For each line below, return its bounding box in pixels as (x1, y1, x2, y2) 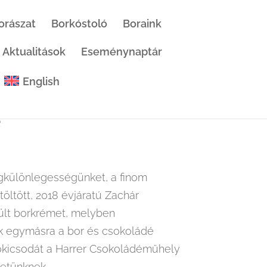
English (22, 75, 60, 88)
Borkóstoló (51, 17, 108, 30)
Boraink (123, 17, 162, 30)
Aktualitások (2, 45, 66, 58)
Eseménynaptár (81, 45, 163, 58)
